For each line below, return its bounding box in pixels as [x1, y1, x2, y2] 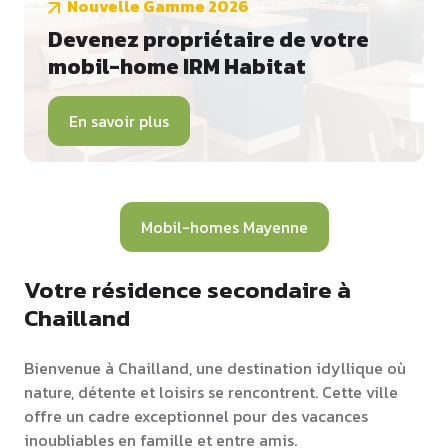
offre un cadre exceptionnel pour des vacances [24, 404, 368, 429]
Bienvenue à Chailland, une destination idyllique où [24, 356, 406, 381]
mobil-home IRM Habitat [48, 50, 306, 84]
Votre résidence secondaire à [24, 272, 351, 308]
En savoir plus [69, 109, 169, 134]
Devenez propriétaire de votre [48, 23, 369, 57]
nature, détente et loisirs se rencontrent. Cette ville [24, 380, 398, 405]
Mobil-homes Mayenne [140, 215, 308, 240]
